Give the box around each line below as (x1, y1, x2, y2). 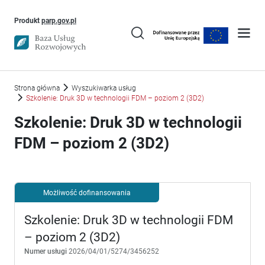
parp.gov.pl (41, 15, 76, 25)
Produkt (14, 15, 41, 25)
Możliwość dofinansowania (43, 188, 131, 197)
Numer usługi (24, 247, 67, 256)
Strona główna (14, 83, 60, 92)
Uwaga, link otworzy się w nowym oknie (76, 15, 201, 24)
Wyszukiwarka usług (72, 83, 136, 92)
